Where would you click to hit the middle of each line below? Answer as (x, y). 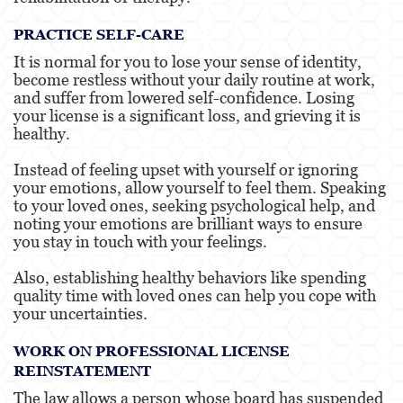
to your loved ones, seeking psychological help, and (194, 205)
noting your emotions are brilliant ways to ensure (188, 223)
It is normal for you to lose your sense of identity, (188, 61)
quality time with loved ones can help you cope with (195, 295)
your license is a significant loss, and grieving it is (187, 115)
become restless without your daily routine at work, (194, 79)
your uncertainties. (81, 313)
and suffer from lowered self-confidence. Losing (184, 97)
